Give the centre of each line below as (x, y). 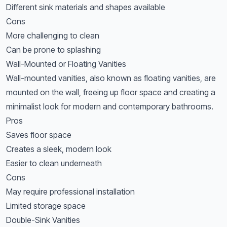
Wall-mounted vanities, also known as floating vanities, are (111, 78)
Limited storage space (46, 206)
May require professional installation (70, 192)
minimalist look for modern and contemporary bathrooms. (110, 106)
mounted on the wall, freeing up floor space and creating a (111, 92)
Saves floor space (39, 135)
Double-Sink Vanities (43, 220)
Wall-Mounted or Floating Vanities (66, 64)
